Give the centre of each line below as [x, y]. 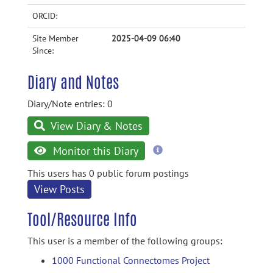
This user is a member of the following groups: [125, 241]
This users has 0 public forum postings [108, 173]
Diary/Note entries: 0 [70, 104]
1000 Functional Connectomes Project [131, 260]
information [186, 161]
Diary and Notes [73, 82]
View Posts [59, 189]
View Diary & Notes [96, 126]
